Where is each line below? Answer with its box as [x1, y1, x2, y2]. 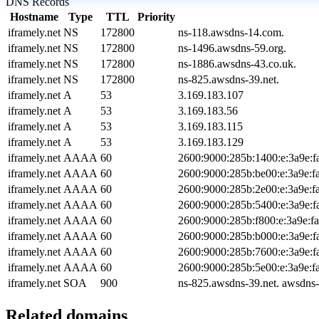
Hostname [10, 10, 58, 23]
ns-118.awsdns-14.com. [178, 26, 284, 38]
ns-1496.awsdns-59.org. [178, 41, 286, 54]
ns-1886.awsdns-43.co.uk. [178, 57, 296, 70]
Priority [137, 10, 175, 23]
